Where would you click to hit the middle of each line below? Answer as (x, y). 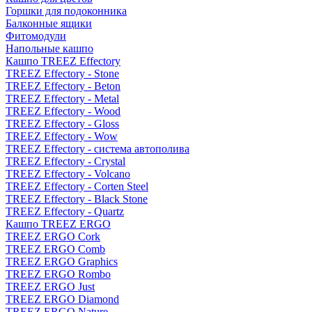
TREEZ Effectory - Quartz (65, 211)
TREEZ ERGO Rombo (58, 274)
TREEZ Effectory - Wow (62, 136)
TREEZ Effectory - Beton (63, 86)
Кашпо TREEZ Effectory (63, 61)
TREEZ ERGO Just (50, 287)
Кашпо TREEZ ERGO (58, 224)
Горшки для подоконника (66, 11)
